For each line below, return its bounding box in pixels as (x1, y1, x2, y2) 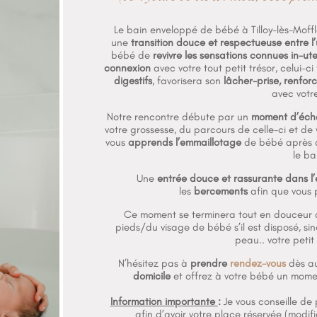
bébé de (110, 49, 150, 62)
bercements (194, 185, 248, 198)
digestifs (114, 74, 153, 88)
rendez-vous (229, 257, 286, 270)
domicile (133, 270, 171, 283)
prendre (190, 257, 230, 270)
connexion (103, 62, 151, 75)
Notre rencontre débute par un (106, 110, 248, 124)
